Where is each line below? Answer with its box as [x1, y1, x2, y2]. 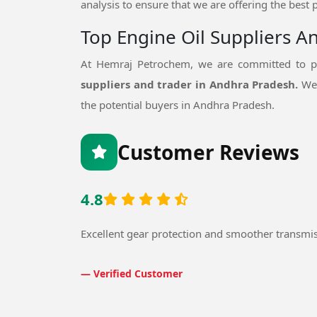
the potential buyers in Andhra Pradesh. [81, 97, 275, 112]
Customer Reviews [117, 138, 299, 166]
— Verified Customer [81, 266, 183, 280]
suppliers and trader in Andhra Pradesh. [81, 76, 301, 91]
